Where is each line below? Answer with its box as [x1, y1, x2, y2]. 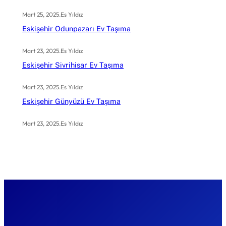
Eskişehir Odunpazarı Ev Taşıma [22, 24, 131, 33]
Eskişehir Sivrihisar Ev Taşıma [22, 61, 124, 70]
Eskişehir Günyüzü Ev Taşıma [22, 97, 121, 106]
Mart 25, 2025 [22, 11, 59, 19]
